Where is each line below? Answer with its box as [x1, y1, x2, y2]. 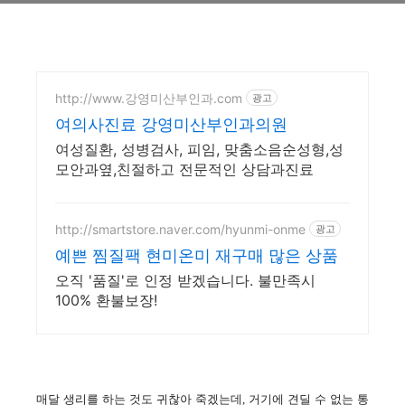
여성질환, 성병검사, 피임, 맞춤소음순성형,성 [55, 140, 344, 158]
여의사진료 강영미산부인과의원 [55, 115, 287, 134]
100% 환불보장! [55, 291, 157, 309]
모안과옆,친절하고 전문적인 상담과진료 [55, 160, 314, 178]
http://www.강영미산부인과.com [55, 89, 242, 106]
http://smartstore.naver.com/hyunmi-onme [55, 221, 306, 237]
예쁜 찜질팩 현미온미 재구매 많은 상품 [55, 246, 338, 265]
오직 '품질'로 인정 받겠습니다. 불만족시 [55, 271, 316, 289]
